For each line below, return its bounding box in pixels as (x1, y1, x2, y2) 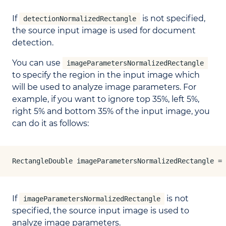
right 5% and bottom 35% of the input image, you (12, 106, 210, 117)
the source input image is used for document (12, 26, 196, 36)
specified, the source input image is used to (12, 206, 189, 216)
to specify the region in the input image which (12, 70, 200, 80)
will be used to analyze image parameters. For (12, 82, 196, 92)
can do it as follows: (12, 119, 89, 129)
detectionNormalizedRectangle (23, 15, 136, 23)
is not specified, (140, 14, 205, 24)
